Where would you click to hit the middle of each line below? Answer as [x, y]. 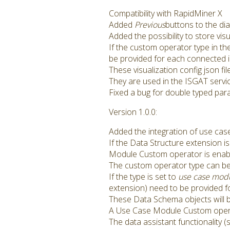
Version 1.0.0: [133, 112]
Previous [150, 25]
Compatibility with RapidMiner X [166, 13]
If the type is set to [143, 177]
